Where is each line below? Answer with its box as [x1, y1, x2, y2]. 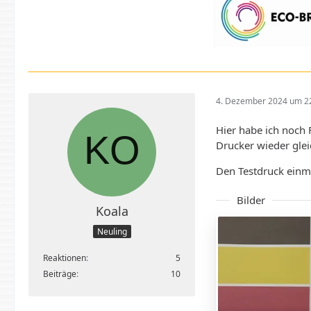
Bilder [237, 193, 265, 207]
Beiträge [43, 268, 76, 280]
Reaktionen [43, 252, 86, 264]
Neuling [96, 226, 127, 238]
